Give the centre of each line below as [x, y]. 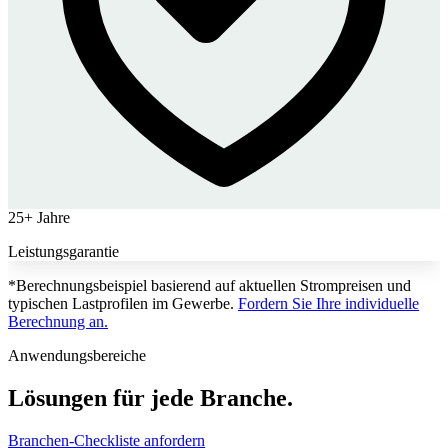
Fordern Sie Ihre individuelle [328, 303]
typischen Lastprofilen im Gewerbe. [123, 303]
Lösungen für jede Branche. [150, 397]
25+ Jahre [39, 217]
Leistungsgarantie [63, 251]
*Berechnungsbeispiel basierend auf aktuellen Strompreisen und [209, 285]
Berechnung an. [58, 321]
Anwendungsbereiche [77, 355]
